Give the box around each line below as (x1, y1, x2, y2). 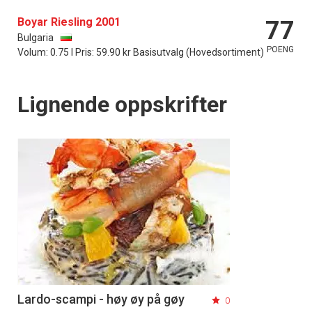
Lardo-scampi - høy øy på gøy (17, 292, 185, 307)
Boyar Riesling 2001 (17, 15, 120, 29)
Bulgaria (17, 32, 54, 44)
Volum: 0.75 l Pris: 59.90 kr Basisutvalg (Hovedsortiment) (17, 47, 264, 58)
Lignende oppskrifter (17, 91, 227, 118)
